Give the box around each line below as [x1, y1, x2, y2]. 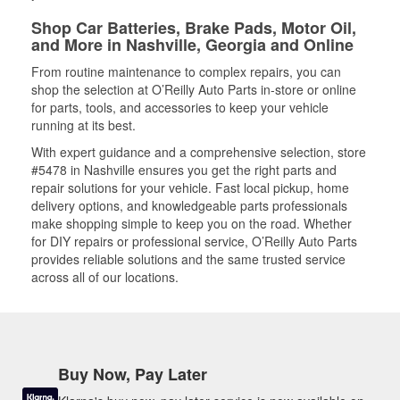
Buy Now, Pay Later [58, 362, 207, 386]
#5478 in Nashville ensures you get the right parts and [31, 160, 337, 179]
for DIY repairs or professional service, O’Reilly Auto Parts [31, 231, 357, 250]
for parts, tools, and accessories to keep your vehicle [31, 97, 329, 116]
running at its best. [31, 115, 136, 134]
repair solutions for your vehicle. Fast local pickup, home [31, 178, 349, 196]
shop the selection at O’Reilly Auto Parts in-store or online [31, 79, 356, 98]
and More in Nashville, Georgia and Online [31, 32, 354, 56]
